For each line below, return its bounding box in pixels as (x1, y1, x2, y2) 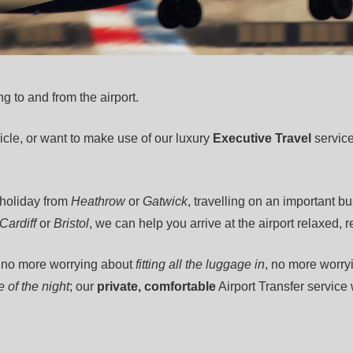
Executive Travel (213, 132, 311, 145)
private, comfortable (97, 280, 216, 293)
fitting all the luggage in (136, 258, 265, 271)
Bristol (54, 217, 89, 230)
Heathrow (71, 195, 128, 208)
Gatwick (143, 195, 188, 208)
